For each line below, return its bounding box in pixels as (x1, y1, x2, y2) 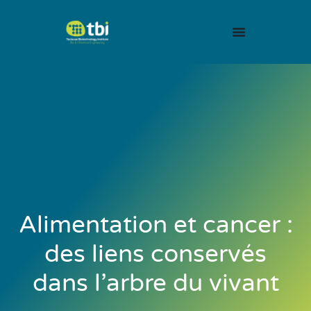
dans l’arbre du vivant (32, 268, 279, 298)
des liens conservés (44, 239, 267, 269)
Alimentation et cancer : (18, 210, 293, 239)
